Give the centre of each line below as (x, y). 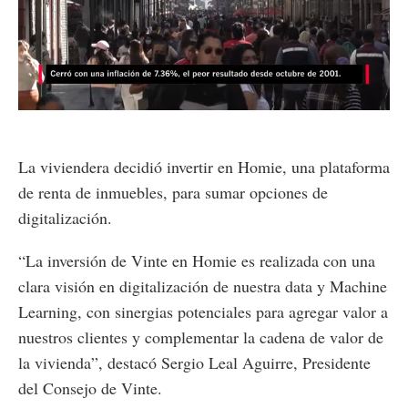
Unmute (71, 100)
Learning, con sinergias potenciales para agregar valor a (203, 311)
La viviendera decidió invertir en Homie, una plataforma (204, 166)
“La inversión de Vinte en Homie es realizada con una (197, 260)
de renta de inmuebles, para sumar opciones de (173, 192)
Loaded (166, 99)
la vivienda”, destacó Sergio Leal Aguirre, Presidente (194, 362)
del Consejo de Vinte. (90, 388)
